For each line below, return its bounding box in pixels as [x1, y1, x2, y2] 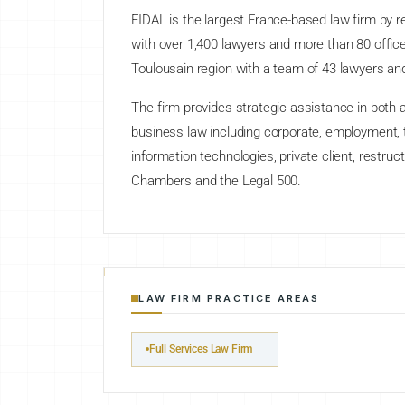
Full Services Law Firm [148, 342, 253, 356]
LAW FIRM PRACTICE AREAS [138, 292, 320, 306]
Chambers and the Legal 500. [131, 173, 302, 190]
